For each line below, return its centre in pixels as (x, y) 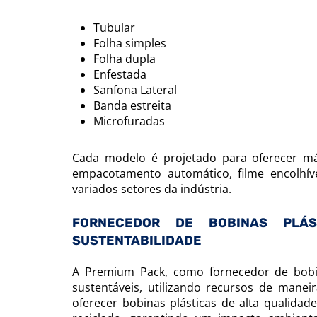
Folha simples (130, 43)
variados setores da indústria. (152, 189)
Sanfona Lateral (135, 90)
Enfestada (120, 74)
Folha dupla (125, 59)
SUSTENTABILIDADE (137, 241)
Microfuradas (129, 121)
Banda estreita (132, 105)
